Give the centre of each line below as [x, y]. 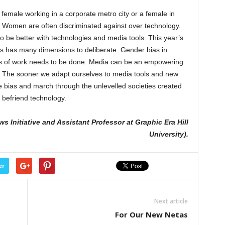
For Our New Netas [151, 214]
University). [168, 134]
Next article [171, 201]
